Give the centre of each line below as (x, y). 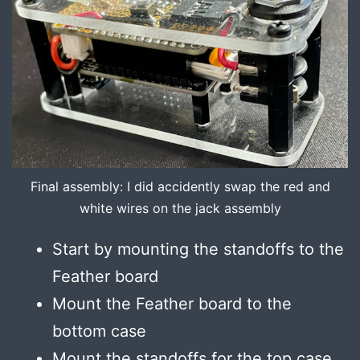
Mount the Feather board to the (172, 304)
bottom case (99, 331)
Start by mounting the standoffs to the (198, 250)
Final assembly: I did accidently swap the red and (180, 187)
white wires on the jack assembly (180, 209)
